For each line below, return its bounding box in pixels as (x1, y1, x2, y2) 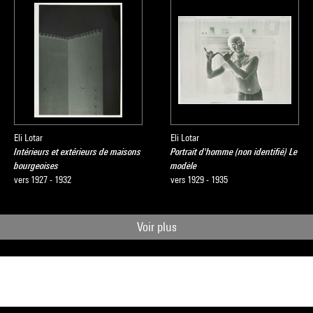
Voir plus (136, 219, 177, 234)
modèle (170, 160, 197, 171)
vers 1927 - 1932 (14, 174, 71, 185)
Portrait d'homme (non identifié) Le (170, 146, 298, 157)
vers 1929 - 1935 (170, 174, 228, 185)
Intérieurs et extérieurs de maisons (14, 146, 141, 157)
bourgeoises (14, 160, 59, 171)
